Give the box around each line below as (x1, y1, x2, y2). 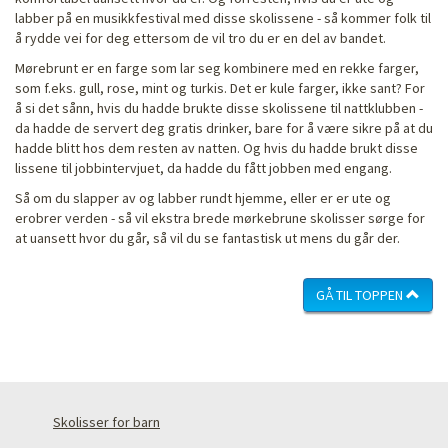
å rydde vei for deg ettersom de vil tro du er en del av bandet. (15, 28, 386, 47)
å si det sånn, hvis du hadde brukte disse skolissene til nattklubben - (15, 98, 423, 117)
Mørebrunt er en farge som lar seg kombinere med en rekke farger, (15, 58, 419, 77)
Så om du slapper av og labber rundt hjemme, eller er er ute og (15, 188, 391, 207)
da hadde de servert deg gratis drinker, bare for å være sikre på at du (15, 118, 433, 137)
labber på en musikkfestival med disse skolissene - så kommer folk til (15, 8, 431, 27)
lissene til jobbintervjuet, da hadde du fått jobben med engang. (15, 158, 392, 177)
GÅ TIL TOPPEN (316, 285, 406, 304)
